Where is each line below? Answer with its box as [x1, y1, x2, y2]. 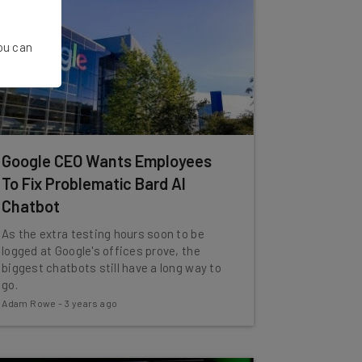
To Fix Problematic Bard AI [2, 174, 187, 193]
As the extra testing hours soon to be [2, 226, 204, 241]
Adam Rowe [2, 297, 57, 309]
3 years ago [64, 297, 118, 309]
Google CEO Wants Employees [2, 151, 213, 170]
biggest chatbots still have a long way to [2, 260, 221, 275]
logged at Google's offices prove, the [2, 243, 200, 258]
